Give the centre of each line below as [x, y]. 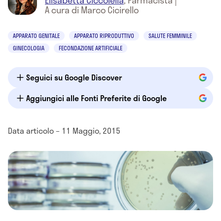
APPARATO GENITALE [36, 36]
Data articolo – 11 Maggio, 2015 [64, 130]
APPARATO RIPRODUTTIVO [104, 36]
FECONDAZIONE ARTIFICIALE [91, 48]
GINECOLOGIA [29, 48]
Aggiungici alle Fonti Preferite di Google [96, 98]
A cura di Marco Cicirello [92, 10]
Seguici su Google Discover [74, 77]
